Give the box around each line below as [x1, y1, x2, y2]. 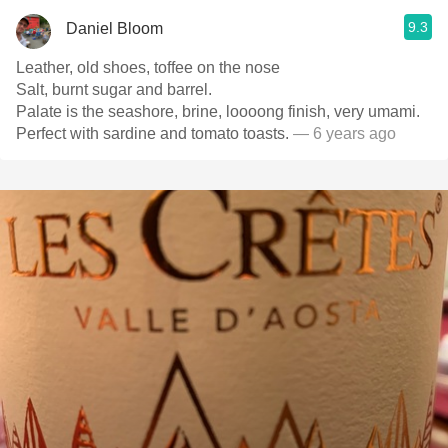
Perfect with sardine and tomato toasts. [16, 125, 289, 142]
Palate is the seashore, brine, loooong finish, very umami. [16, 103, 420, 120]
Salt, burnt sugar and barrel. [16, 81, 212, 98]
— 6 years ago [289, 125, 396, 142]
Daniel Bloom [66, 19, 163, 37]
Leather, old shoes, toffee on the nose [16, 59, 280, 76]
